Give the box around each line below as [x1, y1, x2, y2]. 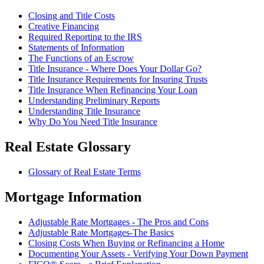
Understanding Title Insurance [28, 106, 140, 117]
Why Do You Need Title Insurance [28, 117, 157, 127]
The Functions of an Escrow [28, 53, 134, 64]
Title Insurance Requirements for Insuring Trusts [28, 74, 207, 85]
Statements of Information [28, 42, 124, 53]
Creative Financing [28, 21, 99, 32]
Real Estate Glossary [5, 139, 131, 155]
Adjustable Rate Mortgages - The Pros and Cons [28, 216, 209, 227]
